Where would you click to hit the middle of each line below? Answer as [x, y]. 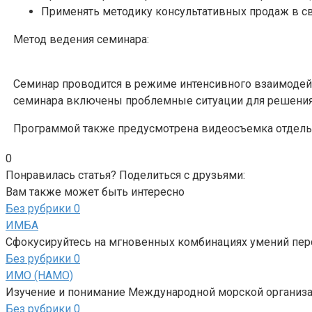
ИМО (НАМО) [39, 275]
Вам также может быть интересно [95, 192]
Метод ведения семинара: [81, 39]
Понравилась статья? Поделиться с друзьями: [125, 175]
